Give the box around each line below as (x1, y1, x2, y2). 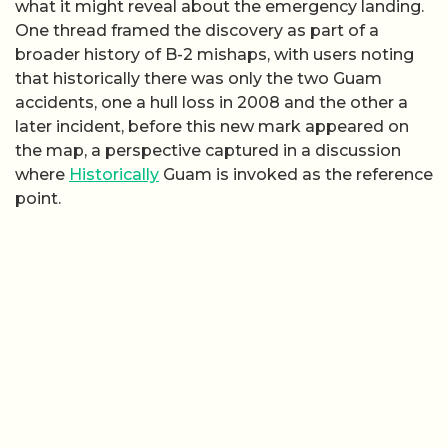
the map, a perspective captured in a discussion (15, 141, 401, 161)
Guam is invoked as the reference (159, 165, 433, 185)
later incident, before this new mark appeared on (15, 117, 409, 137)
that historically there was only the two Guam (15, 69, 382, 89)
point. (15, 189, 61, 209)
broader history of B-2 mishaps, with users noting (15, 45, 414, 65)
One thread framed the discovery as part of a (15, 21, 379, 41)
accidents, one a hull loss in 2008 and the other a (15, 93, 408, 113)
